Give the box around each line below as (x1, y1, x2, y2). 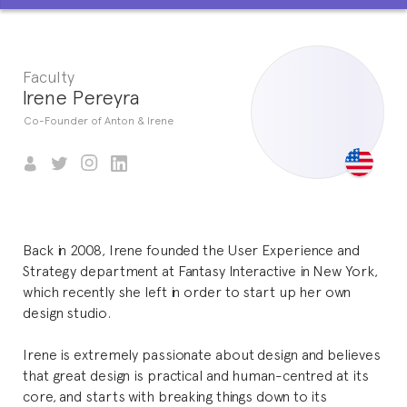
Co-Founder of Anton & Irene (24, 113, 174, 128)
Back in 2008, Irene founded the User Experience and (23, 239, 360, 259)
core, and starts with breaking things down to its (23, 385, 328, 405)
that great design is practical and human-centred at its (23, 364, 369, 384)
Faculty (23, 65, 74, 87)
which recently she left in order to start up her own (23, 281, 351, 301)
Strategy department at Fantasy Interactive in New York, (23, 260, 378, 280)
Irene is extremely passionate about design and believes (23, 343, 381, 363)
